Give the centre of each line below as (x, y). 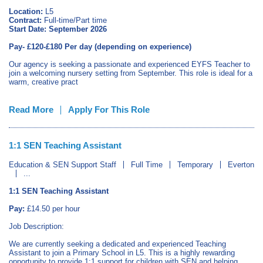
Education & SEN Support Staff (63, 165)
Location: (26, 11)
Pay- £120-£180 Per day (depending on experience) (101, 47)
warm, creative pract (43, 82)
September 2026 (78, 29)
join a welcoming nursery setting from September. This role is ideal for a (131, 73)
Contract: (25, 20)
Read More (31, 109)
